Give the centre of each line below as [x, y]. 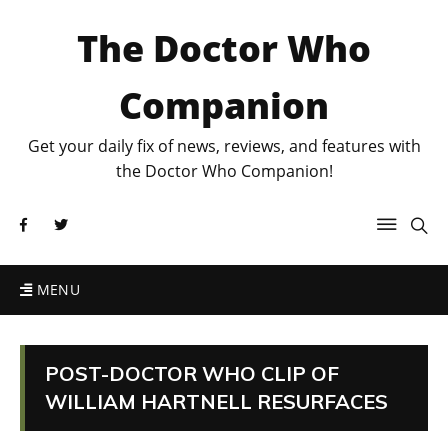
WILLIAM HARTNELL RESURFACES [216, 401]
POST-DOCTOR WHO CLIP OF [192, 373]
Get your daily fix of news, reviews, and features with [224, 146]
